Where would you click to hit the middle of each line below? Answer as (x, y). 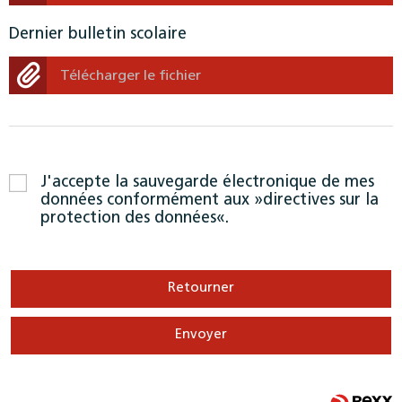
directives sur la (321, 200)
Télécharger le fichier (131, 76)
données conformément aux (147, 200)
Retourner (201, 288)
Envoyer (201, 335)
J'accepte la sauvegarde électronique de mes (207, 182)
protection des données (128, 218)
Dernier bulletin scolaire (98, 34)
